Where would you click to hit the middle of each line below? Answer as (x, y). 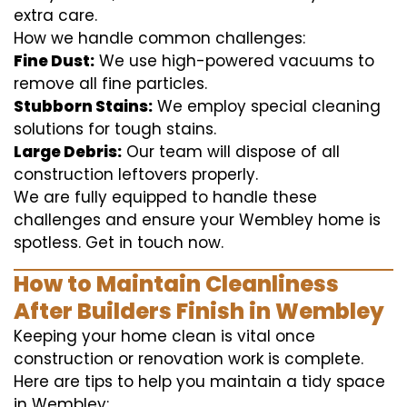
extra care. (55, 15)
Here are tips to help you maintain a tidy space (199, 381)
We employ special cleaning (267, 106)
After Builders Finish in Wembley (199, 311)
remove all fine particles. (110, 83)
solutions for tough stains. (115, 129)
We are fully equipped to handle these (165, 197)
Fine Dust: (54, 60)
